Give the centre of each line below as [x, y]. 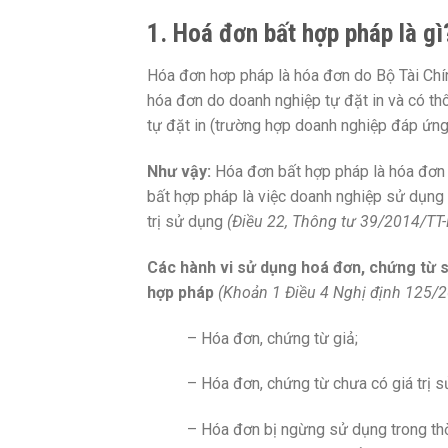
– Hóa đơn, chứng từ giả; [272, 338]
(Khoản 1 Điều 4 [275, 292]
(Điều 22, [259, 221]
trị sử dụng [187, 221]
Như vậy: [179, 171]
